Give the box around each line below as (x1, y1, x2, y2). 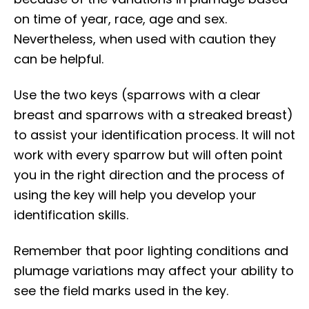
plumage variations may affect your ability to (14, 262, 294, 280)
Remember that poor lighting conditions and (14, 242, 288, 260)
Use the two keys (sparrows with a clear (14, 86, 261, 104)
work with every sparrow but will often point (14, 146, 283, 164)
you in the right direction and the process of (14, 166, 285, 184)
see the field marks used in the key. (14, 282, 228, 300)
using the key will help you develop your (14, 186, 257, 204)
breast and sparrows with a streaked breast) (14, 106, 293, 124)
